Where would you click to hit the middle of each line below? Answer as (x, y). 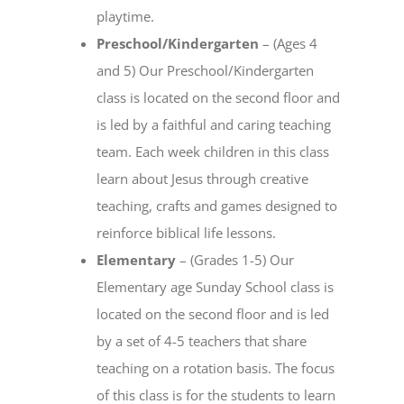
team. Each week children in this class (213, 152)
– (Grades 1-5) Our (235, 260)
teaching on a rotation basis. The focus (216, 368)
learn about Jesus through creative (203, 179)
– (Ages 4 (289, 44)
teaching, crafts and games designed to (217, 206)
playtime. (126, 17)
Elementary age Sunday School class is (216, 287)
